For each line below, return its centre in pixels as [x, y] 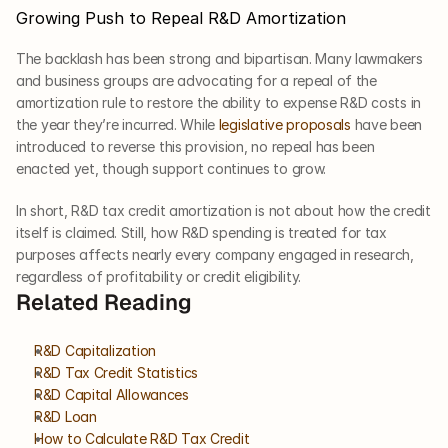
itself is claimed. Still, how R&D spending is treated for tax [201, 233]
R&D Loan [65, 417]
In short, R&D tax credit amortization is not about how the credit [223, 211]
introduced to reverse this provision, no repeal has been [195, 147]
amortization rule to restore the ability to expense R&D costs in [219, 103]
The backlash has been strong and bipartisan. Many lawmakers [219, 59]
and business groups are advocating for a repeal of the [196, 81]
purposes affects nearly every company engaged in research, [215, 255]
